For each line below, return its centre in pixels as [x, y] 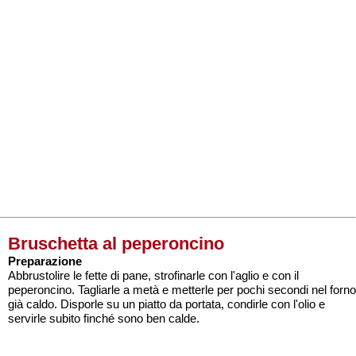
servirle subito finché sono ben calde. [104, 318]
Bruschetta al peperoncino [116, 244]
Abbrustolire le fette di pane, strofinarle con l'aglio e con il [153, 275]
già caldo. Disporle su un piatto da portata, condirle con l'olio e [166, 304]
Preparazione [45, 261]
